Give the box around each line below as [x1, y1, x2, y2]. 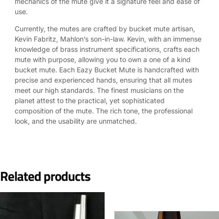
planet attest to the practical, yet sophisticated [15, 96, 165, 105]
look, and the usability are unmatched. [15, 117, 137, 126]
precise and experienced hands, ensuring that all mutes [15, 76, 192, 85]
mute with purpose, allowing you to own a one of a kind [15, 55, 191, 64]
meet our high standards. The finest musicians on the [15, 86, 184, 95]
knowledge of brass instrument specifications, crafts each [15, 45, 199, 54]
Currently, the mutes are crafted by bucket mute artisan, [15, 24, 195, 33]
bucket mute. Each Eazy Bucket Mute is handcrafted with [15, 66, 199, 74]
